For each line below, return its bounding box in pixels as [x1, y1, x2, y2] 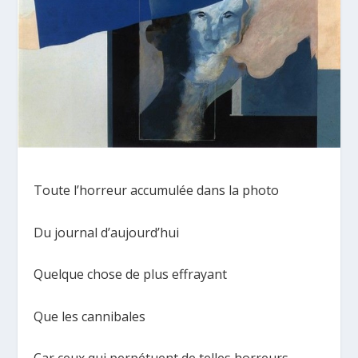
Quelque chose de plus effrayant [34, 265, 228, 284]
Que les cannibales [34, 307, 146, 325]
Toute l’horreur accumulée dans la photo [34, 181, 280, 199]
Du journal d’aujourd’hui [34, 223, 180, 241]
